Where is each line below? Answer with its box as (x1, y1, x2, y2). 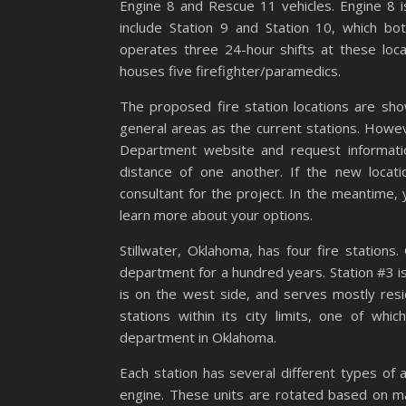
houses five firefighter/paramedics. (120, 61, 341, 80)
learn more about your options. (120, 205, 313, 224)
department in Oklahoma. (120, 327, 276, 346)
